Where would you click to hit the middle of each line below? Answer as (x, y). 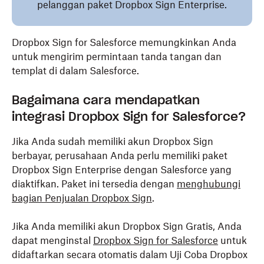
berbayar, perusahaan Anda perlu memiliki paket (120, 156)
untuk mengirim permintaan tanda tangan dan (117, 57)
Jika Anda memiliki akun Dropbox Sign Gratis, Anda (127, 226)
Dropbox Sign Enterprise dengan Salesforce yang (122, 170)
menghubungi (209, 184)
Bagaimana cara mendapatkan (106, 100)
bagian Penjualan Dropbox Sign (82, 198)
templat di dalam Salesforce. (75, 71)
